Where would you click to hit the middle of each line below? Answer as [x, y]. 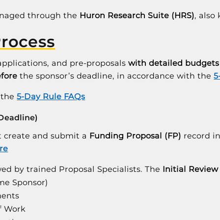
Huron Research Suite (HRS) [137, 15]
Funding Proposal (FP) [136, 136]
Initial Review [191, 169]
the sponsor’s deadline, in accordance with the [116, 76]
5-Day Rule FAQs [51, 96]
